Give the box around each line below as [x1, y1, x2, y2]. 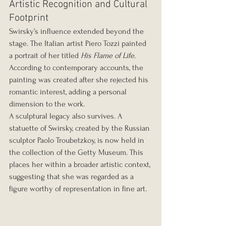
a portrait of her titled [9, 51, 81, 61]
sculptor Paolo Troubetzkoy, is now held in [9, 136, 146, 145]
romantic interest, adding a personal [9, 87, 129, 97]
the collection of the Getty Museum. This [9, 148, 145, 157]
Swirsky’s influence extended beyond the [9, 27, 146, 36]
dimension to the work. [9, 99, 85, 109]
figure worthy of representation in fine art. [9, 184, 147, 194]
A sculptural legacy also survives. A [9, 111, 124, 121]
